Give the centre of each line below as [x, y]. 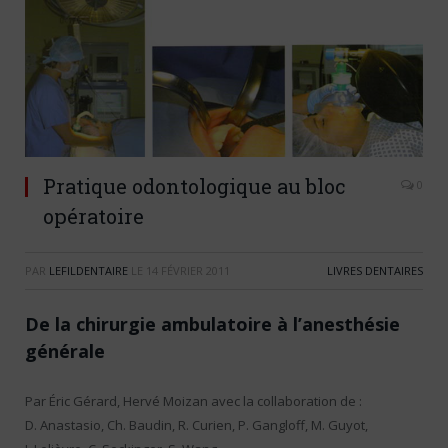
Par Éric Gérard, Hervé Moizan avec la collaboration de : [193, 401]
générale [65, 351]
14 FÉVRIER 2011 [188, 271]
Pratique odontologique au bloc [194, 186]
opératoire [93, 216]
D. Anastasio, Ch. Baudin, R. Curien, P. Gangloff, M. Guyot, [196, 425]
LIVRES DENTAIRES [375, 271]
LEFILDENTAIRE [88, 271]
